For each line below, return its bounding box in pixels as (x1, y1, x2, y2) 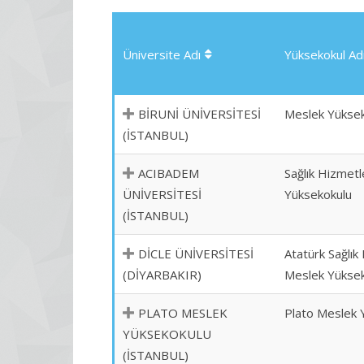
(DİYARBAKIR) (123, 266, 201, 283)
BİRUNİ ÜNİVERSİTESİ (138, 106, 261, 122)
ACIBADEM (138, 165, 199, 181)
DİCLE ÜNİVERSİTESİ (138, 245, 253, 262)
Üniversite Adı (123, 46, 201, 63)
